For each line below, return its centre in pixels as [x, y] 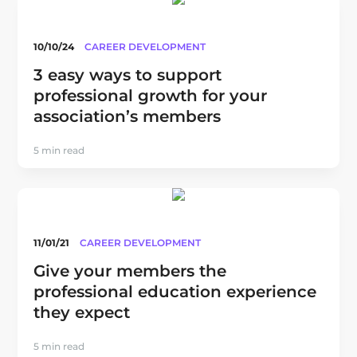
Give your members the [130, 271]
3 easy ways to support [128, 75]
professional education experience [175, 292]
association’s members [127, 116]
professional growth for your [151, 96]
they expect [82, 312]
